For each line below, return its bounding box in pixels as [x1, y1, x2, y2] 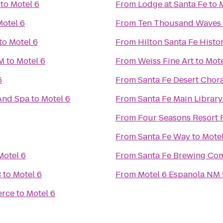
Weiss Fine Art [138, 55, 194, 67]
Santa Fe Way [138, 131, 190, 142]
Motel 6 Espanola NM [138, 169, 220, 180]
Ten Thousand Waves [138, 17, 221, 29]
